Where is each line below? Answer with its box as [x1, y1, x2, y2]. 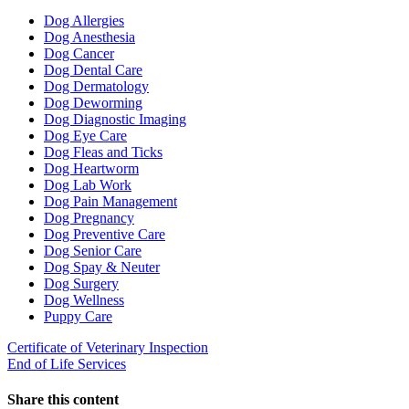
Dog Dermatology [44, 78, 149, 94]
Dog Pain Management [44, 193, 177, 209]
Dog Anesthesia [44, 28, 135, 45]
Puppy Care [44, 308, 112, 324]
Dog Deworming [44, 94, 142, 110]
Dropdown [96, 7, 148, 22]
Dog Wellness [44, 291, 124, 308]
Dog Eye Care [44, 127, 127, 143]
